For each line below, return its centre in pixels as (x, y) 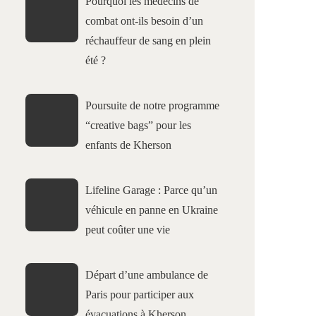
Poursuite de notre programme (152, 105)
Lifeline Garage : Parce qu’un (151, 190)
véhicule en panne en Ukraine (152, 210)
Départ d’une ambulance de (147, 275)
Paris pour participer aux (140, 294)
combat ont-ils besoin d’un (144, 21)
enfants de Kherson (128, 145)
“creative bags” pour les (138, 125)
